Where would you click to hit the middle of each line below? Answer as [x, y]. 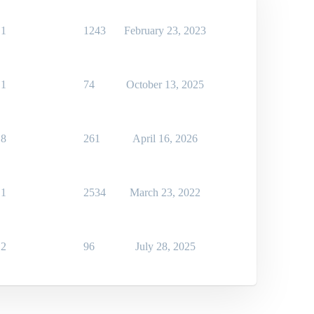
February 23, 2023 [165, 31]
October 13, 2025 [165, 85]
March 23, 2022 [165, 193]
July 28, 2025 [165, 247]
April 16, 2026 [165, 139]
